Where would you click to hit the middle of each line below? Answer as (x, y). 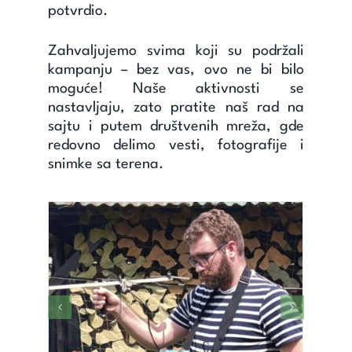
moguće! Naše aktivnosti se (176, 88)
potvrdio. (78, 11)
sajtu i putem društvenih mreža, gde (176, 126)
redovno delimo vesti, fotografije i (176, 145)
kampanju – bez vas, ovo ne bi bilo (176, 70)
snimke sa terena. (106, 164)
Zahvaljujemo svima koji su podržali (176, 51)
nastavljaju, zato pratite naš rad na (176, 107)
